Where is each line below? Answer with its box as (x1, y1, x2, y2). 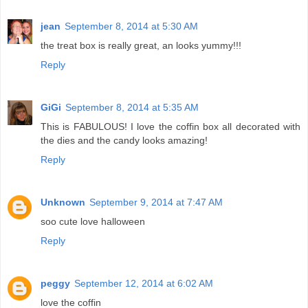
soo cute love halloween (41, 215, 145, 227)
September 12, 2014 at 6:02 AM (74, 277, 213, 289)
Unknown (41, 196, 85, 208)
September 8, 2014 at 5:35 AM (65, 101, 199, 113)
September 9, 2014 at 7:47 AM (89, 196, 223, 208)
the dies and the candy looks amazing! (41, 134, 208, 146)
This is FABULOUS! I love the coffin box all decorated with (41, 120, 300, 132)
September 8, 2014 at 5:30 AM (65, 20, 198, 32)
